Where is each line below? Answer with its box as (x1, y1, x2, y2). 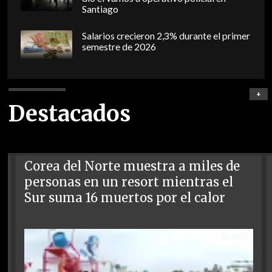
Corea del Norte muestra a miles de (24, 158, 240, 174)
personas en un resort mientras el (24, 174, 234, 190)
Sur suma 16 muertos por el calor (24, 189, 226, 206)
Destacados (8, 100, 131, 127)
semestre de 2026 (81, 41, 156, 53)
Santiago (81, 4, 118, 15)
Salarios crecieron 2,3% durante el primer (81, 30, 250, 42)
